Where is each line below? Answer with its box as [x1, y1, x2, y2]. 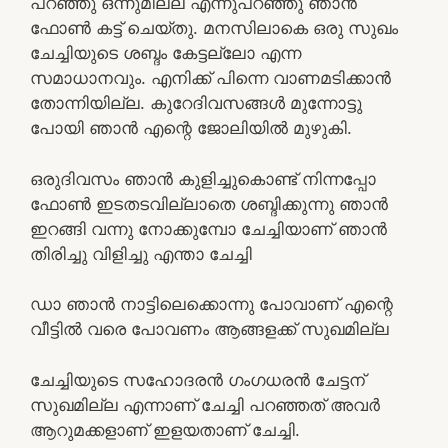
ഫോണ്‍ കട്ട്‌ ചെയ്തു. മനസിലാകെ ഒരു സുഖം [30, 18, 398, 38]
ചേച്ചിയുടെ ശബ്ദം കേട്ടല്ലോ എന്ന [30, 43, 301, 63]
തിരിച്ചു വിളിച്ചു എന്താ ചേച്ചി [30, 243, 252, 264]
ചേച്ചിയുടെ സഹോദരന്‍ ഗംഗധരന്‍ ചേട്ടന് [30, 369, 365, 390]
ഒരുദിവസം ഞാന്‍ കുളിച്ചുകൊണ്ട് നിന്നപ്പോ [30, 168, 376, 189]
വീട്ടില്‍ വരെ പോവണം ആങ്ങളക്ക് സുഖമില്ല [30, 319, 389, 339]
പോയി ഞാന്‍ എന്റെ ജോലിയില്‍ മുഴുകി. [30, 118, 352, 138]
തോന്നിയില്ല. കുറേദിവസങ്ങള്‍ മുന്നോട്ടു [30, 93, 362, 113]
